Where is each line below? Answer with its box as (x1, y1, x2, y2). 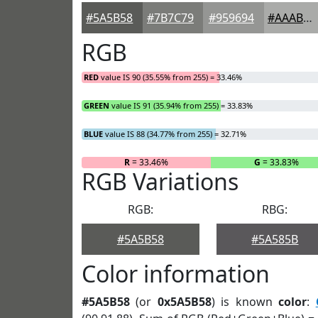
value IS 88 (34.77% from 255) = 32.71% (103, 128, 246, 139)
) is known (211, 294, 279, 309)
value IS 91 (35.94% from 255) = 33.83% (109, 100, 253, 111)
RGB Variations (82, 166, 238, 197)
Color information (82, 258, 270, 289)
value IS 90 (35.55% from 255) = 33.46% (99, 72, 242, 82)
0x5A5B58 (157, 294, 212, 309)
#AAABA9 (303, 10, 313, 26)
